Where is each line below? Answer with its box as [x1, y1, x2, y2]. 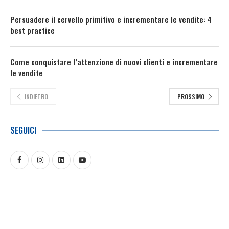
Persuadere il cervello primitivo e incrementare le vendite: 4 [10, 13, 212, 25]
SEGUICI [10, 124, 36, 136]
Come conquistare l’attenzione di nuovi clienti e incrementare [10, 56, 218, 67]
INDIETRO [25, 92, 48, 101]
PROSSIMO [177, 92, 204, 101]
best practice [10, 24, 55, 36]
